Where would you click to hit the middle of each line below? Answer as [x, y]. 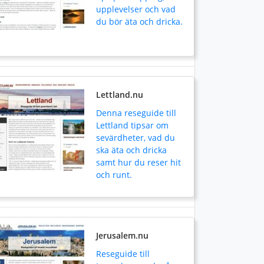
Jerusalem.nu [122, 235]
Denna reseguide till [136, 113]
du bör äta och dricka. [139, 22]
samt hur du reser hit [138, 162]
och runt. [114, 175]
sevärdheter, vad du [136, 138]
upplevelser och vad [136, 9]
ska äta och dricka [131, 150]
